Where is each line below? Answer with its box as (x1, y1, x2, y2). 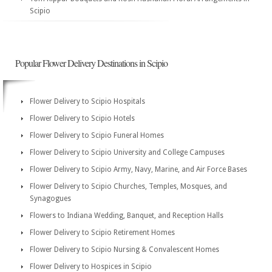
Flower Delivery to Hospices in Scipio (30, 262, 152, 271)
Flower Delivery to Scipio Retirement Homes (30, 228, 175, 237)
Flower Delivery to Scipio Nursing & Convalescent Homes (30, 245, 219, 254)
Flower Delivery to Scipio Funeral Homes (30, 131, 164, 140)
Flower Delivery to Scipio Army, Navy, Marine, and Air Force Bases (30, 165, 247, 174)
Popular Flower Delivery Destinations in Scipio (15, 56, 168, 69)
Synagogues (30, 194, 71, 203)
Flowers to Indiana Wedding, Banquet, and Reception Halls (30, 211, 223, 220)
